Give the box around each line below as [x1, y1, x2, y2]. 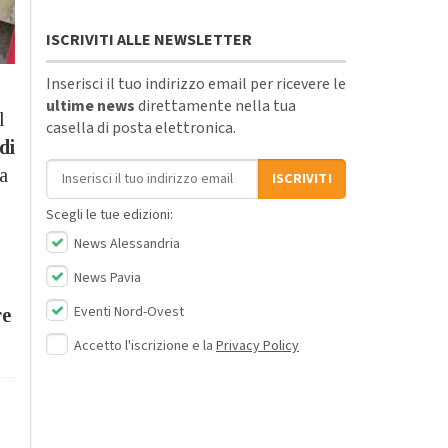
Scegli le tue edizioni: [46, 204, 173, 225]
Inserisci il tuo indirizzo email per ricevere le [46, 72, 346, 95]
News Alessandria [71, 233, 180, 254]
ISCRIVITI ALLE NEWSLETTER [46, 28, 252, 51]
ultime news [46, 94, 135, 117]
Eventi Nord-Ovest [71, 301, 184, 322]
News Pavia [71, 267, 141, 288]
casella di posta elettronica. [46, 116, 236, 139]
